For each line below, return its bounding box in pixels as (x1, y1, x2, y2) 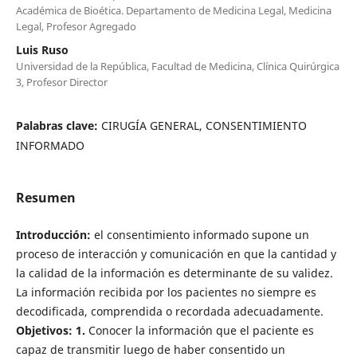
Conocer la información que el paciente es (84, 322, 314, 338)
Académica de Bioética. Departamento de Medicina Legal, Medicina (15, 2, 331, 18)
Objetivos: (15, 322, 73, 338)
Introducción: (15, 226, 91, 242)
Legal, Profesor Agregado (15, 18, 136, 33)
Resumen (15, 188, 76, 206)
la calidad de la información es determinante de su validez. (15, 265, 333, 280)
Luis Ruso (15, 41, 69, 57)
